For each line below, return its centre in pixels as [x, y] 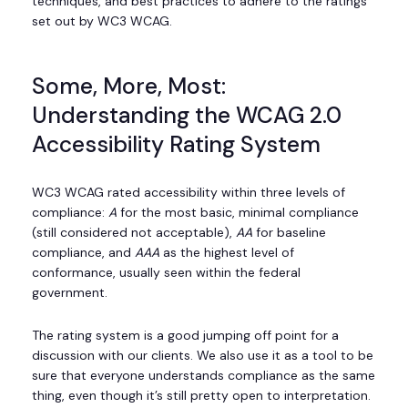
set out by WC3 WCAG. [104, 21]
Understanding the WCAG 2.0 [187, 115]
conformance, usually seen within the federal [166, 272]
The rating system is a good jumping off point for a [185, 335]
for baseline [289, 232]
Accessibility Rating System [176, 144]
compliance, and [83, 252]
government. [70, 292]
